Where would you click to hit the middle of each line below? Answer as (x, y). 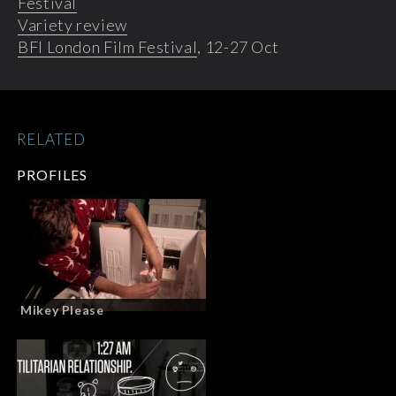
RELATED (51, 139)
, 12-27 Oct (238, 46)
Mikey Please (62, 309)
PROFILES (52, 174)
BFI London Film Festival (108, 46)
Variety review (72, 24)
